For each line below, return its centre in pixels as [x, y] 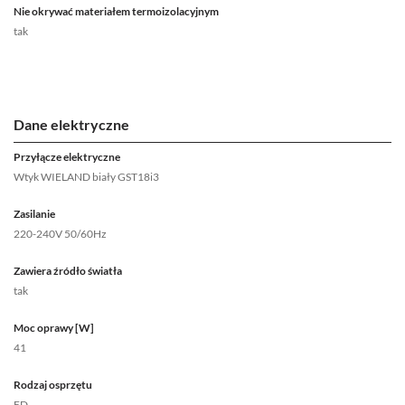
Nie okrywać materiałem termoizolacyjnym [116, 12]
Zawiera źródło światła [68, 271]
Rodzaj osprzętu [53, 385]
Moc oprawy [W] [54, 328]
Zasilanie [34, 214]
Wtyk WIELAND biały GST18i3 [86, 177]
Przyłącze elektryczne [67, 157]
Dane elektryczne [71, 125]
